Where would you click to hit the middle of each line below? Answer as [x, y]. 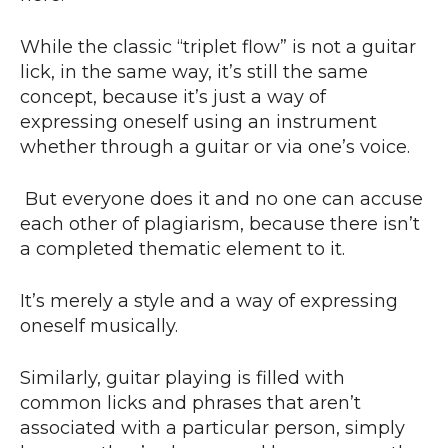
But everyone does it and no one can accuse [221, 199]
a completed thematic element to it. [185, 249]
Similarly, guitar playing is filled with [182, 378]
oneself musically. [101, 326]
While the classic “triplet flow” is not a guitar [218, 47]
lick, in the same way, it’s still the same [194, 72]
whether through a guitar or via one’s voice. [215, 147]
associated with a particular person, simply [212, 428]
